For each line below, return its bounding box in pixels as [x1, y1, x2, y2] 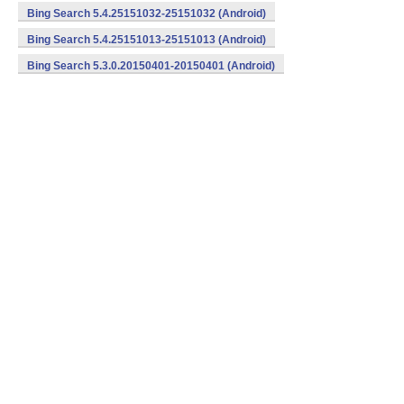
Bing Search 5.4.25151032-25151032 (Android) [27, 7, 266, 20]
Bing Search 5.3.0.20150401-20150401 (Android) [27, 60, 275, 72]
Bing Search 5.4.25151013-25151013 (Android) [27, 33, 266, 46]
